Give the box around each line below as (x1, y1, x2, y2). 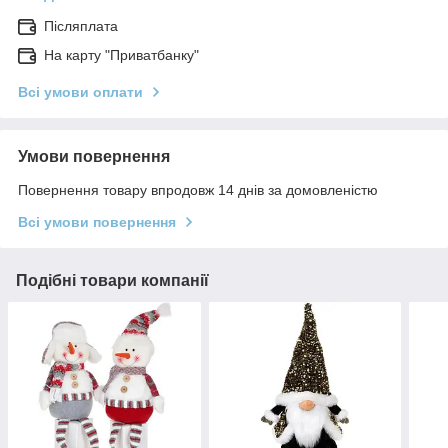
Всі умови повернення (18, 214, 176, 231)
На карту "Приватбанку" (44, 47, 199, 64)
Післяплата (44, 18, 118, 35)
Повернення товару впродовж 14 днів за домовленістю (18, 182, 378, 199)
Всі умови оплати (18, 84, 143, 101)
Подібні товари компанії (16, 272, 209, 290)
